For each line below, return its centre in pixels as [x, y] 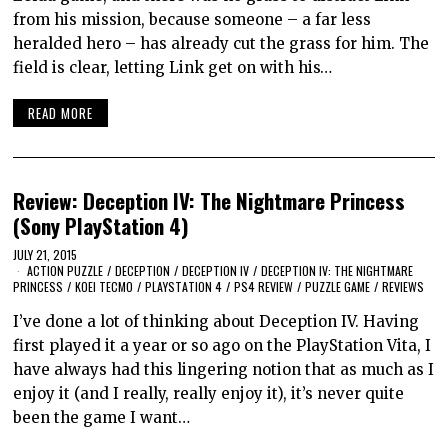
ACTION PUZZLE [65, 270]
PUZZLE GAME [338, 286]
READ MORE [61, 113]
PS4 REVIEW [264, 286]
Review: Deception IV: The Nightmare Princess [209, 201]
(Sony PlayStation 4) [101, 226]
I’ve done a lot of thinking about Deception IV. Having [216, 321]
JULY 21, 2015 [45, 254]
